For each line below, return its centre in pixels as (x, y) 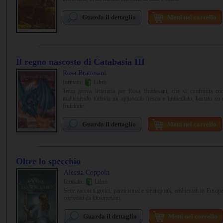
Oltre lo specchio (48, 161)
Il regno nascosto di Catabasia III (80, 62)
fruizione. (74, 106)
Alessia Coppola (86, 172)
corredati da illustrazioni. (93, 198)
